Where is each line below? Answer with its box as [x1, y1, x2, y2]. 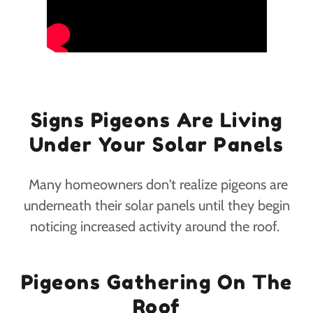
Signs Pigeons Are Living [30, 108, 283, 133]
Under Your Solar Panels [29, 133, 284, 157]
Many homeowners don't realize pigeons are [25, 176, 288, 194]
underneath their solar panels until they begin [23, 197, 290, 214]
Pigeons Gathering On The [20, 270, 293, 295]
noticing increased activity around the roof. [30, 218, 283, 235]
